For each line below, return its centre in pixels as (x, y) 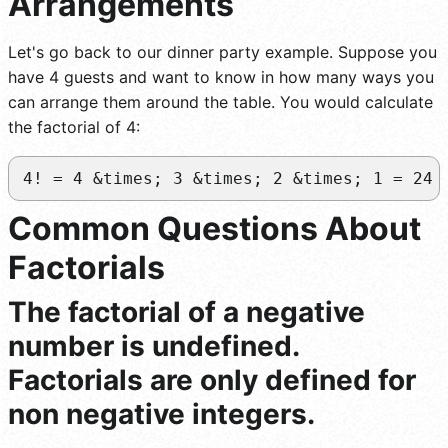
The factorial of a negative (186, 311)
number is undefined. (153, 345)
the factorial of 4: (74, 126)
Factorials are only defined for (212, 379)
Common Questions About (214, 228)
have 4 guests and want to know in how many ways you (221, 76)
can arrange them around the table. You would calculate (220, 101)
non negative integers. (161, 413)
